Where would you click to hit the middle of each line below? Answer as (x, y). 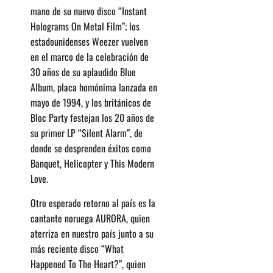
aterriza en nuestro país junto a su (92, 233)
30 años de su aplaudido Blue (83, 72)
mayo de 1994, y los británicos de (91, 102)
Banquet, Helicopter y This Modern (92, 163)
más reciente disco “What (77, 248)
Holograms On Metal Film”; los (85, 26)
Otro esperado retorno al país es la (93, 203)
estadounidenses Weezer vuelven (89, 41)
